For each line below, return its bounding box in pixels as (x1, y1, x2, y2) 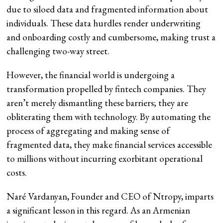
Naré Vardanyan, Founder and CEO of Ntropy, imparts (6, 190, 214, 203)
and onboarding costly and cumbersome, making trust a (6, 31, 216, 44)
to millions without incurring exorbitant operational (6, 152, 203, 165)
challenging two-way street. (6, 45, 110, 58)
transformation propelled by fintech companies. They (6, 83, 207, 96)
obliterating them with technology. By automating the (6, 111, 211, 123)
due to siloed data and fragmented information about (6, 3, 209, 16)
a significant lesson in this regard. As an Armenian (6, 204, 191, 217)
